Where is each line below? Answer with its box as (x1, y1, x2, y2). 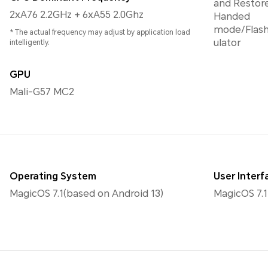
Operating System (10, 170, 96, 182)
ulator (214, 37, 241, 49)
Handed (214, 11, 250, 23)
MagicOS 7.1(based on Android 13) (10, 188, 163, 200)
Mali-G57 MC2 (10, 86, 74, 98)
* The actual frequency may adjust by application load (10, 28, 190, 37)
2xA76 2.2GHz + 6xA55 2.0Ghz (10, 9, 144, 21)
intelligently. (10, 38, 50, 47)
